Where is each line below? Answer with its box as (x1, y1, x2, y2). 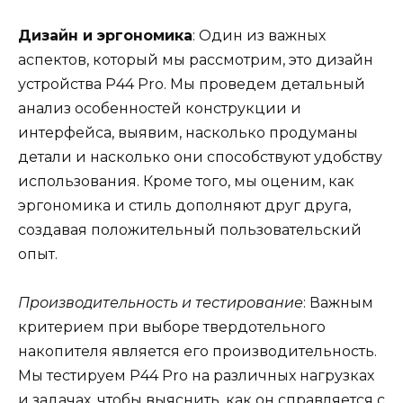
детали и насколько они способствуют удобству (18, 148, 382, 166)
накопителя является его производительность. (18, 342, 377, 360)
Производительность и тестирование (18, 293, 303, 311)
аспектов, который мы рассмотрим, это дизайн (18, 50, 373, 68)
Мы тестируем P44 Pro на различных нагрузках (18, 366, 374, 384)
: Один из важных (193, 26, 326, 44)
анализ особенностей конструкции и (18, 99, 301, 117)
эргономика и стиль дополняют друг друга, (18, 196, 351, 214)
